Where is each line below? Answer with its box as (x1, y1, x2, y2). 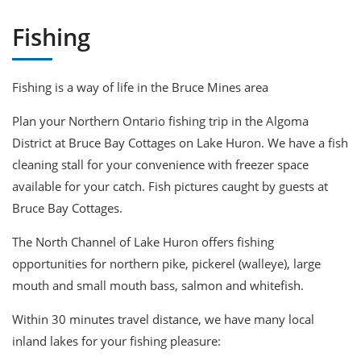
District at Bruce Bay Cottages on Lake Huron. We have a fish (12, 135, 348, 151)
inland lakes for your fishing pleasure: (12, 333, 221, 350)
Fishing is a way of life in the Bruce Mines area (12, 79, 268, 96)
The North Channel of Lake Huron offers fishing (12, 234, 274, 251)
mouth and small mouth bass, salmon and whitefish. (12, 277, 304, 294)
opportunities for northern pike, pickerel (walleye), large (12, 255, 321, 272)
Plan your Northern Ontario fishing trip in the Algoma (12, 113, 309, 130)
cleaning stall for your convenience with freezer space (12, 156, 309, 173)
